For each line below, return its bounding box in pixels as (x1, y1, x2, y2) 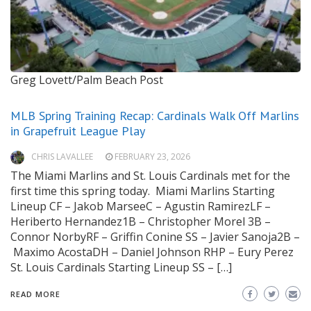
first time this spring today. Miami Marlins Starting (10, 183, 275, 199)
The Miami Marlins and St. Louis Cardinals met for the (10, 168, 290, 184)
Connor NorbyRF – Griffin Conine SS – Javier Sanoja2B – (10, 229, 300, 245)
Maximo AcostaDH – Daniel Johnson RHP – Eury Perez (10, 244, 294, 260)
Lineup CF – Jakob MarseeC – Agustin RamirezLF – (10, 199, 271, 215)
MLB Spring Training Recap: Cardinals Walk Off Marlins (10, 108, 299, 124)
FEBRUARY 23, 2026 (115, 151, 190, 163)
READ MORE (10, 289, 60, 300)
